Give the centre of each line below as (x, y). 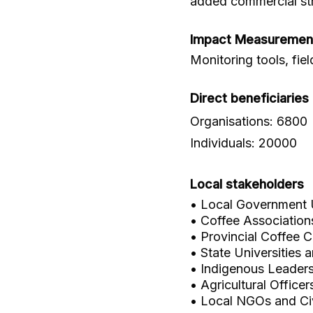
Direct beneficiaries (249, 98)
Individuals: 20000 (243, 143)
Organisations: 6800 (249, 121)
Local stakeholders (247, 184)
